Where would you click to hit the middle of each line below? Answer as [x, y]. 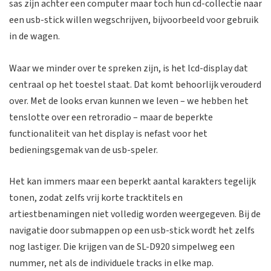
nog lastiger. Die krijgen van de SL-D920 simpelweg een [122, 247]
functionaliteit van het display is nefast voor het [108, 133]
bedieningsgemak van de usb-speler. [83, 150]
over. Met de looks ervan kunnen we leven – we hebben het [129, 101]
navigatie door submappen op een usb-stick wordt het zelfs [132, 231]
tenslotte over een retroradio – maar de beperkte [111, 117]
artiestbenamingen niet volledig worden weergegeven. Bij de [135, 214]
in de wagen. [34, 37]
